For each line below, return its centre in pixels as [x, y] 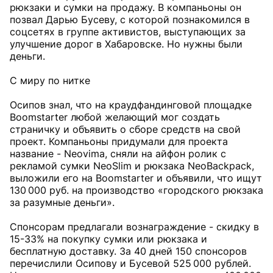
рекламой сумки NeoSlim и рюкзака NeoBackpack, [132, 166]
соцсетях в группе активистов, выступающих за [128, 32]
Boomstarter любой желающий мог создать [115, 117]
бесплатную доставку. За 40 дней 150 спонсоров [128, 251]
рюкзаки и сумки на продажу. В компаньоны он [126, 7]
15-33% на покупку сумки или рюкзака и [108, 239]
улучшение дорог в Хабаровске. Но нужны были [126, 44]
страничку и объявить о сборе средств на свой [125, 129]
